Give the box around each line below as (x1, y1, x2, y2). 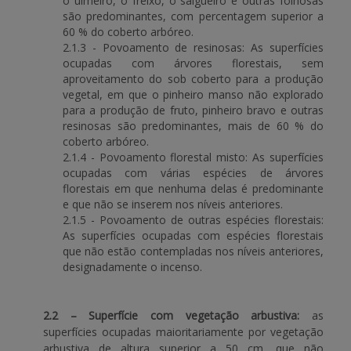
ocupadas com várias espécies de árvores (63, 165, 324, 180)
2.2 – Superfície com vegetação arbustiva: (43, 308, 300, 323)
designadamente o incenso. (63, 259, 202, 274)
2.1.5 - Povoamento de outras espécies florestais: (63, 212, 324, 227)
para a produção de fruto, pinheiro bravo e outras (63, 103, 324, 118)
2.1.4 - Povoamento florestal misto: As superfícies (63, 150, 324, 165)
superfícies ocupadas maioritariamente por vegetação (43, 324, 324, 339)
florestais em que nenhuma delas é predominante (63, 181, 324, 196)
